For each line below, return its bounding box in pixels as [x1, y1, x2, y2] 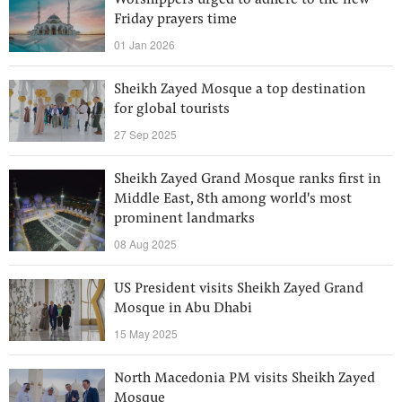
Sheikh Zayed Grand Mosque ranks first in [114, 172, 381, 187]
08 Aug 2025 [114, 236, 177, 251]
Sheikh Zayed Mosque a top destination [114, 83, 366, 97]
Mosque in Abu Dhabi [114, 301, 252, 316]
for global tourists [114, 102, 230, 117]
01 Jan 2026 [114, 37, 175, 52]
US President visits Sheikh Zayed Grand [114, 282, 363, 296]
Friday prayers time [114, 13, 237, 27]
